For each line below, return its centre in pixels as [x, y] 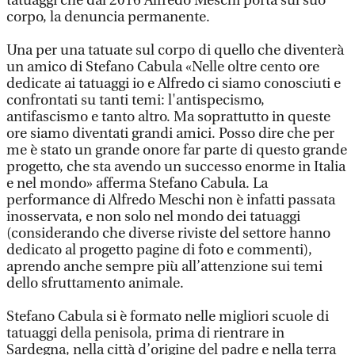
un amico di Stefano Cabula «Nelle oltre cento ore [163, 67]
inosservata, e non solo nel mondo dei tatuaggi [153, 217]
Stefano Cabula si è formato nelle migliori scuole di [168, 317]
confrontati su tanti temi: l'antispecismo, [136, 100]
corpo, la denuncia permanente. [108, 17]
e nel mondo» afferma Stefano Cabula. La [137, 183]
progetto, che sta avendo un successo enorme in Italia [176, 167]
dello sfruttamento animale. [95, 283]
